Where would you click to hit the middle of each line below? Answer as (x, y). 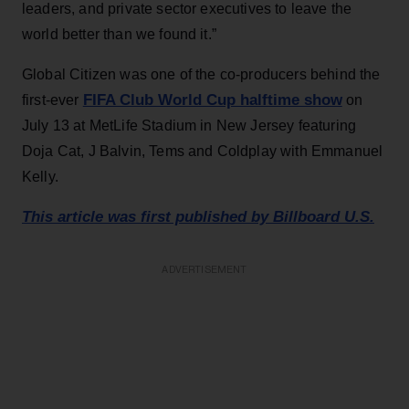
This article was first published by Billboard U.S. (198, 216)
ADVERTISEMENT (204, 269)
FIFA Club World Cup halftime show (212, 100)
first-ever (52, 100)
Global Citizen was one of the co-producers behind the (201, 74)
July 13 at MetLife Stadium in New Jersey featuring (189, 125)
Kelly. (40, 176)
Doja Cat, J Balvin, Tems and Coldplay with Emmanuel (203, 151)
